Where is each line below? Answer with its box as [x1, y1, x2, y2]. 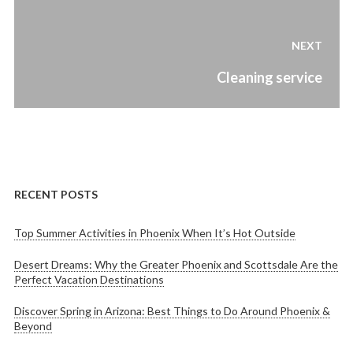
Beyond [13, 318, 52, 333]
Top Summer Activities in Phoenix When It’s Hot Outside [13, 225, 295, 240]
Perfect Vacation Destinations [13, 272, 164, 286]
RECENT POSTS [13, 187, 98, 201]
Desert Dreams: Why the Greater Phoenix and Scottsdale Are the [13, 257, 338, 271]
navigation [13, 24, 119, 52]
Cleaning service [216, 68, 322, 86]
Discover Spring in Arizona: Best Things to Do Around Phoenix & [13, 303, 330, 318]
